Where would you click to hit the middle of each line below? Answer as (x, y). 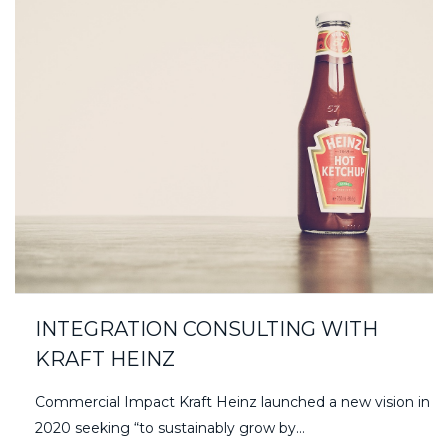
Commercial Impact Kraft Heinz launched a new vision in (232, 401)
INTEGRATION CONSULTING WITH (206, 328)
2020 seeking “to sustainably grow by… (170, 427)
